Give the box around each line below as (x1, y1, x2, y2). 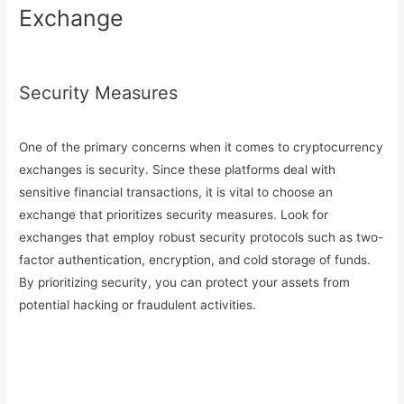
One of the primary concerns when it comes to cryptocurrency (19, 140, 384, 155)
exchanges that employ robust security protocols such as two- (19, 230, 384, 245)
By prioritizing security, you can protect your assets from (19, 275, 351, 290)
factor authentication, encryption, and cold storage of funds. (19, 252, 372, 268)
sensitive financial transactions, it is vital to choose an (19, 185, 334, 200)
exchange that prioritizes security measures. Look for (19, 207, 329, 223)
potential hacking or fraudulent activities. (19, 298, 257, 313)
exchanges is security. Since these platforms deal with (19, 162, 336, 178)
